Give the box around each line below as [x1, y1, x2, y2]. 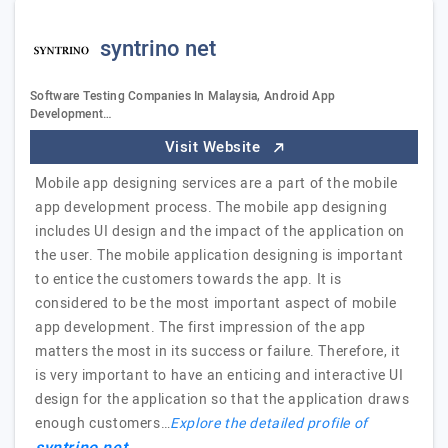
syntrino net [100, 33, 216, 65]
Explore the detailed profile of [170, 413, 368, 434]
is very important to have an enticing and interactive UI [35, 365, 404, 386]
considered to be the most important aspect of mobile [35, 293, 397, 314]
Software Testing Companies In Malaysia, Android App [30, 87, 336, 105]
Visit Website [164, 136, 265, 158]
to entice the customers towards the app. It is [35, 269, 342, 290]
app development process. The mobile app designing [35, 197, 388, 218]
